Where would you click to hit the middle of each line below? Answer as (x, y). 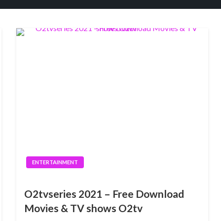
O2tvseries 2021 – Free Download (104, 194)
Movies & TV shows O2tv (83, 208)
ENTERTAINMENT (55, 162)
